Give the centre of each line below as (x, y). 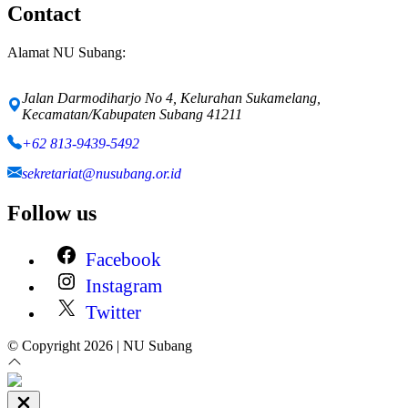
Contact (44, 14)
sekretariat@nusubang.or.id (102, 173)
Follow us (52, 213)
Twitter (114, 311)
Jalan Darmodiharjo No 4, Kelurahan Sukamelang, (171, 98)
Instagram (124, 285)
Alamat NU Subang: (66, 53)
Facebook (124, 259)
